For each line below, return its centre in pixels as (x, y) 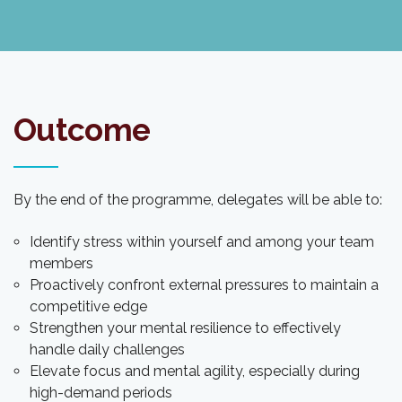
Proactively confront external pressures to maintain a (204, 284)
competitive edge (88, 306)
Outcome (82, 129)
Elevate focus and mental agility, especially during (195, 371)
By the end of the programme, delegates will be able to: (198, 199)
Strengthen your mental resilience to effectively (185, 328)
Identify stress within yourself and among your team (202, 241)
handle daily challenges (107, 349)
